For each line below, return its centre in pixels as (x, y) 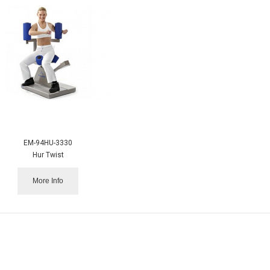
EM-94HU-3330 (48, 143)
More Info (48, 181)
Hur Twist (48, 155)
